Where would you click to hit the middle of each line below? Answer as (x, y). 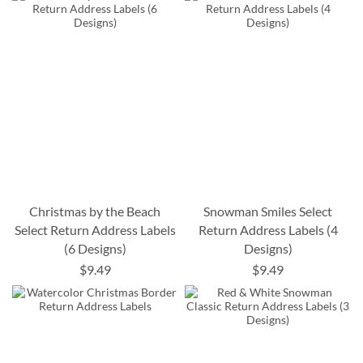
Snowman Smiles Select (268, 211)
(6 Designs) (95, 249)
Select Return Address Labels (95, 230)
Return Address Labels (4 (268, 230)
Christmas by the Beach (95, 211)
